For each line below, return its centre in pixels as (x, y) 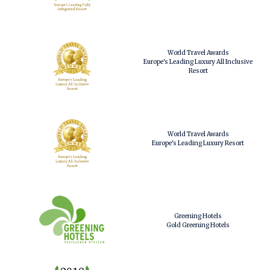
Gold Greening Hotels (198, 225)
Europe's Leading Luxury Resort (198, 143)
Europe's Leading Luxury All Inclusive (198, 61)
